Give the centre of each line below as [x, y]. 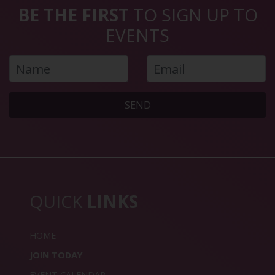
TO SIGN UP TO [193, 15]
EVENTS [137, 35]
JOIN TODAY [56, 255]
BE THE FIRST [73, 15]
